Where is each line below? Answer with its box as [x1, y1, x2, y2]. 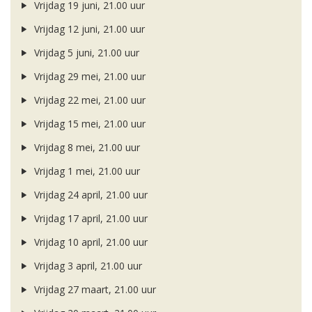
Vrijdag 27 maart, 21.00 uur [31, 283, 156, 297]
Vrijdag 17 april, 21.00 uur [31, 212, 148, 226]
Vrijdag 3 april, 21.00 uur [31, 259, 142, 273]
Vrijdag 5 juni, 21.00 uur [31, 46, 139, 60]
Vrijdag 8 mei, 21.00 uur [31, 141, 140, 155]
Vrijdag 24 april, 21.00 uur [31, 188, 148, 202]
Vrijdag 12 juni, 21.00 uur [31, 22, 145, 36]
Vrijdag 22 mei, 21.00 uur [31, 93, 146, 107]
